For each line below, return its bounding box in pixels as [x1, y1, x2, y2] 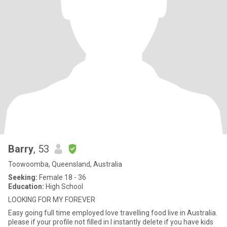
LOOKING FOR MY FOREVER [8, 196, 95, 204]
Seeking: [8, 173, 37, 181]
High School [44, 182, 83, 191]
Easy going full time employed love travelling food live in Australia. [8, 209, 168, 217]
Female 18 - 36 [37, 173, 86, 181]
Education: [8, 182, 44, 191]
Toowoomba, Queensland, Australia [8, 160, 122, 168]
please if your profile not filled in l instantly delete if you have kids [8, 218, 213, 226]
